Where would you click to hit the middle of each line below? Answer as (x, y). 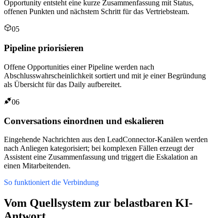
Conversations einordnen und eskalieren (84, 121)
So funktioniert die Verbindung (51, 182)
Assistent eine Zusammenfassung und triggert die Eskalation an (101, 157)
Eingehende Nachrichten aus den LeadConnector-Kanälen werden (106, 140)
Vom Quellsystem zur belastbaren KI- (98, 203)
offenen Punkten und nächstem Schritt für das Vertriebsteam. (97, 12)
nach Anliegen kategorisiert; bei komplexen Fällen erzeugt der (99, 148)
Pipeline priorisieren (44, 48)
